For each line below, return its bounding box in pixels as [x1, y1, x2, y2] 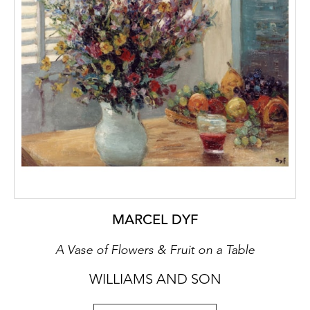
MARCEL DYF [112, 211, 198, 229]
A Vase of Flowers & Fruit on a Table [55, 242, 255, 258]
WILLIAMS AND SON [89, 271, 221, 288]
